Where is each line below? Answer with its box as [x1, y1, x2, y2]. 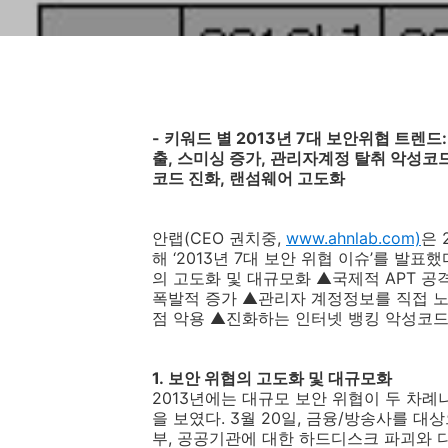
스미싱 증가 [177, 148, 261, 168]
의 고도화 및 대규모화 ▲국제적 [152, 268, 380, 288]
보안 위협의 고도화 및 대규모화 [168, 368, 392, 388]
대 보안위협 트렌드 [306, 128, 442, 148]
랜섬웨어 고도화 [229, 168, 345, 188]
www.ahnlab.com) [286, 228, 421, 248]
